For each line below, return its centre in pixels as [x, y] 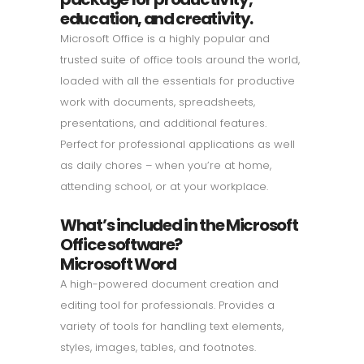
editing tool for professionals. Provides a [167, 305]
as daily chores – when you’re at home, [166, 165]
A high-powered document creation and [169, 284]
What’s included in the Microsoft [179, 225]
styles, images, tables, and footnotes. [158, 347]
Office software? [121, 244]
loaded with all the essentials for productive [178, 80]
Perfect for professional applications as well [178, 144]
